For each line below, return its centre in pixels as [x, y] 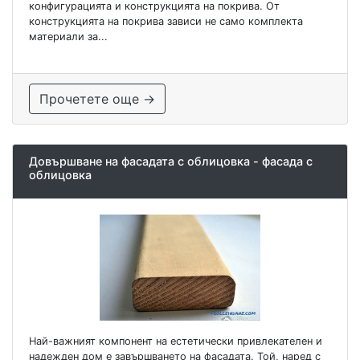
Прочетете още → [97, 98]
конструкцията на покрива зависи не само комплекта [166, 21]
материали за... [68, 36]
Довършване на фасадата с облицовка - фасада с [171, 161]
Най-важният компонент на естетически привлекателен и [176, 342]
